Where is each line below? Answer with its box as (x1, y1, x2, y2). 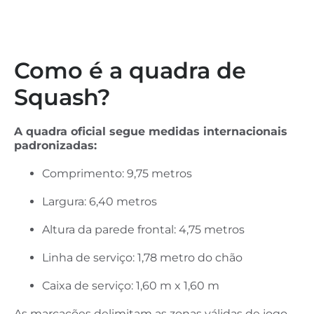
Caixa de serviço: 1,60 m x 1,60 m (42, 278, 219, 292)
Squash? (14, 83, 111, 111)
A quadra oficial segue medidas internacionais (14, 125, 287, 139)
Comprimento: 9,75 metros (42, 166, 192, 180)
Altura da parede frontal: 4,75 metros (42, 222, 245, 236)
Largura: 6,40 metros (42, 194, 157, 208)
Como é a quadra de (14, 57, 246, 85)
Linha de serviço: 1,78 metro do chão (42, 250, 243, 264)
